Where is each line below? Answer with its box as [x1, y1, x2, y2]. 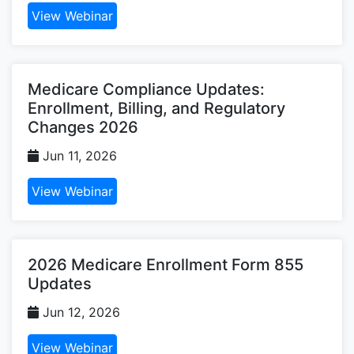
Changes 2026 [28, 117, 138, 137]
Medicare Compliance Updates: [28, 79, 265, 99]
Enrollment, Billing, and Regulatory [28, 98, 285, 118]
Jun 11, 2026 [39, 147, 117, 164]
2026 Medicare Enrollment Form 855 [28, 254, 303, 274]
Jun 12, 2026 [39, 303, 120, 320]
